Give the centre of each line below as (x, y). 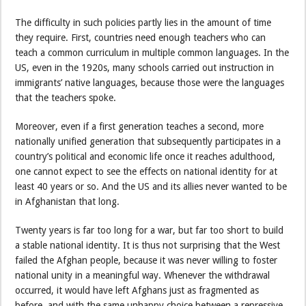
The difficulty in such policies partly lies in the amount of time (143, 22)
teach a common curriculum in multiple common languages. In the (152, 52)
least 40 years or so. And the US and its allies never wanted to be (151, 186)
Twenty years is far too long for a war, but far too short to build (150, 230)
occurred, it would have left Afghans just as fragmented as (137, 290)
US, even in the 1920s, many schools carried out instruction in (145, 67)
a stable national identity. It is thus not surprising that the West (148, 245)
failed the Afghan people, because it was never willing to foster (147, 260)
